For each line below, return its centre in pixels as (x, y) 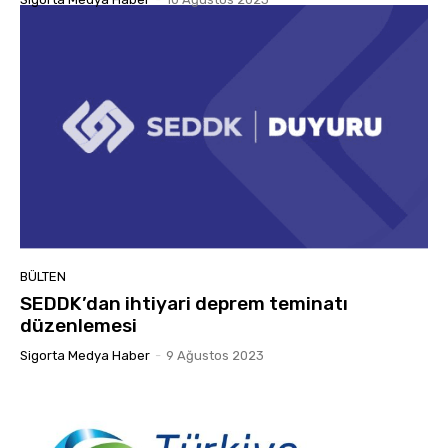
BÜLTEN (43, 277)
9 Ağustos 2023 (215, 356)
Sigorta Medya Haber (85, 356)
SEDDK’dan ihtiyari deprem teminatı (184, 304)
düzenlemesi (78, 326)
